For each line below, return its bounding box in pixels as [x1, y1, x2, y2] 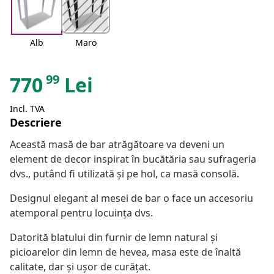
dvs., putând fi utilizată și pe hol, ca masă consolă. [10, 167, 239, 181]
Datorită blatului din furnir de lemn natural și [10, 231, 218, 245]
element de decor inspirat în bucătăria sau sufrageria [10, 152, 256, 166]
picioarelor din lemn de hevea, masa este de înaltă [10, 245, 241, 259]
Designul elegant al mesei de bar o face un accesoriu [10, 191, 253, 206]
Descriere [10, 115, 62, 130]
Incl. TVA [10, 103, 45, 115]
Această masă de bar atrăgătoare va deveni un [10, 138, 224, 152]
